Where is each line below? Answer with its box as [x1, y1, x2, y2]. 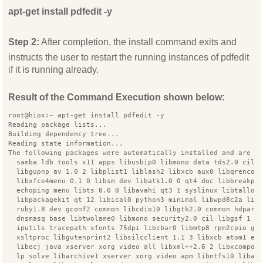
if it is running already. [8, 64, 99, 75]
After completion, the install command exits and [39, 36, 237, 47]
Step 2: [8, 36, 40, 47]
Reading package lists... [8, 121, 107, 129]
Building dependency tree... [8, 130, 120, 138]
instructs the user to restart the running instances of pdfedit [8, 52, 249, 62]
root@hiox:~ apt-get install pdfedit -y [8, 112, 165, 119]
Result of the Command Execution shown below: [8, 92, 225, 102]
